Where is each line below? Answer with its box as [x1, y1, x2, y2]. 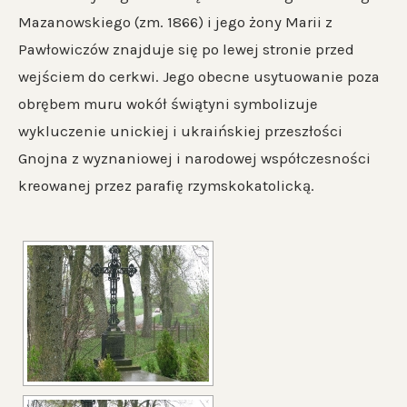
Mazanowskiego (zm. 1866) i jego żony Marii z [18, 13, 333, 31]
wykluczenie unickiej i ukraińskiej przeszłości [18, 122, 342, 140]
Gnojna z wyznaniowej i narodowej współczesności [18, 149, 371, 167]
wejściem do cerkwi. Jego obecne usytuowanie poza [18, 67, 380, 85]
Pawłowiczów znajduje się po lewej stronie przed [18, 40, 354, 58]
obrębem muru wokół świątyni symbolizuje [18, 94, 318, 113]
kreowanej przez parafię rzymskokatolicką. [18, 176, 314, 194]
